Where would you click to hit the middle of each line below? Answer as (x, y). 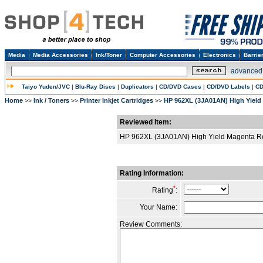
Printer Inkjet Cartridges (117, 100)
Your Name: (159, 207)
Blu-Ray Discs (95, 87)
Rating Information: (152, 173)
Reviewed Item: (146, 122)
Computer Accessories (163, 55)
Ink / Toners (51, 100)
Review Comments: (151, 224)
